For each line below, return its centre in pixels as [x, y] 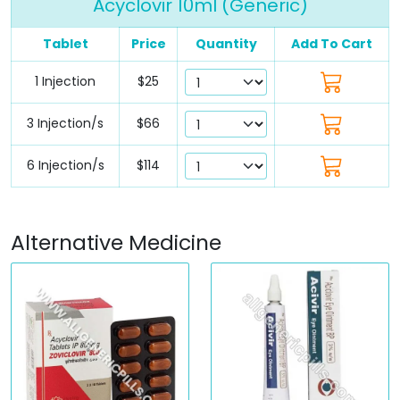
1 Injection [65, 81]
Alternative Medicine [116, 242]
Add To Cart [332, 43]
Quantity [226, 43]
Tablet [65, 43]
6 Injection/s [65, 165]
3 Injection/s [65, 123]
